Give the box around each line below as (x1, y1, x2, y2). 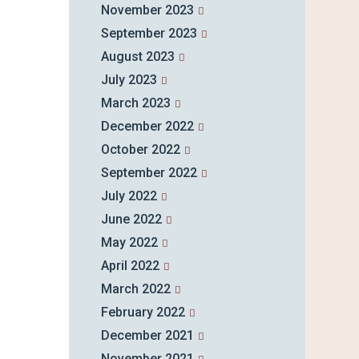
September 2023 (100, 26, 197, 42)
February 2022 (100, 305, 185, 321)
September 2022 (100, 165, 197, 181)
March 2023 (100, 95, 171, 111)
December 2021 (100, 328, 194, 344)
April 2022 (100, 258, 159, 274)
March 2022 (100, 281, 171, 297)
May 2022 (100, 235, 158, 251)
